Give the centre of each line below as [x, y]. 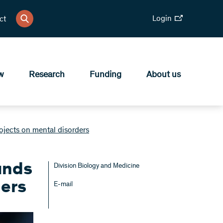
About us [164, 75]
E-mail [63, 185]
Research [47, 75]
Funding [106, 75]
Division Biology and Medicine [97, 166]
